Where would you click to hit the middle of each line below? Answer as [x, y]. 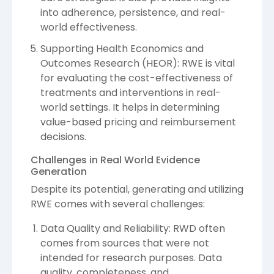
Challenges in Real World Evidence [115, 160]
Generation [59, 172]
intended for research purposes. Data [131, 258]
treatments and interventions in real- [131, 93]
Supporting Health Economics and [122, 49]
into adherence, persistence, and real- [133, 13]
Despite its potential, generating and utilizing [137, 190]
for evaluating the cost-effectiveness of [137, 78]
